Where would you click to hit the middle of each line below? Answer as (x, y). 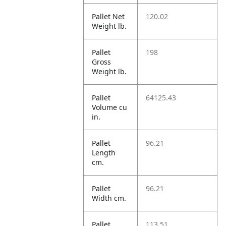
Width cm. (109, 198)
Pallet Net (108, 16)
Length (104, 153)
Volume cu (110, 107)
